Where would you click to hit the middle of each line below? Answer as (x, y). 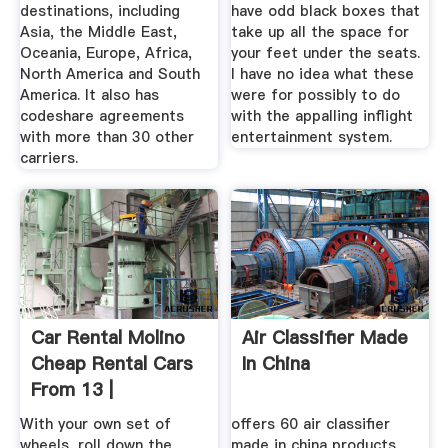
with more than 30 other (106, 137)
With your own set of (95, 424)
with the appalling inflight (322, 116)
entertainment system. (312, 137)
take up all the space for (320, 32)
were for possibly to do (316, 95)
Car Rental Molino (107, 337)
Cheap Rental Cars (111, 363)
